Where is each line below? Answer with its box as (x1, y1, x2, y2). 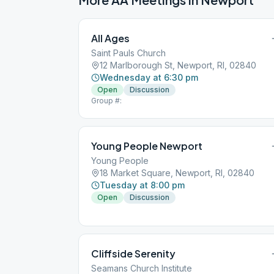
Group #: (91, 96, 122, 105)
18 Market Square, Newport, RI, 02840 (100, 168, 254, 178)
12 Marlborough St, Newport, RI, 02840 (100, 60, 256, 70)
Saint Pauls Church (91, 48, 166, 58)
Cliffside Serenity (91, 247, 176, 260)
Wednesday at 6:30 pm (100, 72, 198, 83)
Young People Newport (91, 139, 202, 152)
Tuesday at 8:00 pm (100, 180, 185, 190)
